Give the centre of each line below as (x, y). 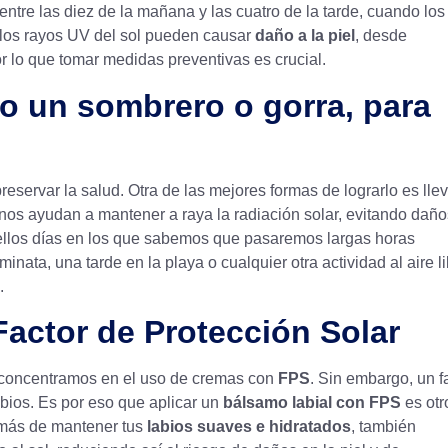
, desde (381, 36)
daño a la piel (305, 36)
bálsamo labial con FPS (312, 403)
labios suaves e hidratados (249, 427)
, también (383, 427)
